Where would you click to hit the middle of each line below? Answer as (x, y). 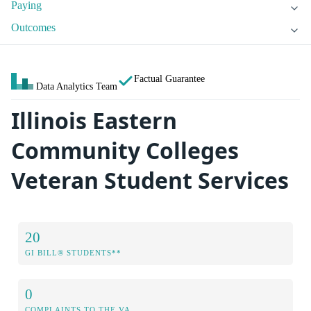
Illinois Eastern (94, 121)
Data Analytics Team (77, 86)
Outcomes (33, 28)
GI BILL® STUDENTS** (73, 252)
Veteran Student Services (150, 180)
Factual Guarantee (169, 79)
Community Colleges (125, 151)
